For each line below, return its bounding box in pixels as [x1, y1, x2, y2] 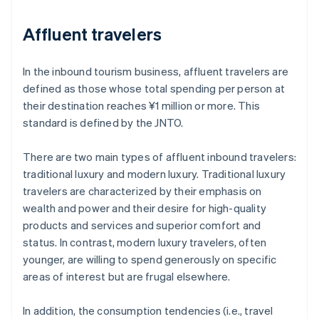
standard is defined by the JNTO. [23, 115, 184, 130]
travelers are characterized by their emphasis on [23, 184, 262, 199]
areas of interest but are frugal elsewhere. [23, 269, 231, 284]
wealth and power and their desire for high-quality [23, 201, 267, 216]
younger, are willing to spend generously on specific [23, 252, 277, 267]
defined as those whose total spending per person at [23, 81, 286, 96]
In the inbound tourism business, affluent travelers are [23, 64, 289, 79]
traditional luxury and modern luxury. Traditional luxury [23, 167, 286, 182]
